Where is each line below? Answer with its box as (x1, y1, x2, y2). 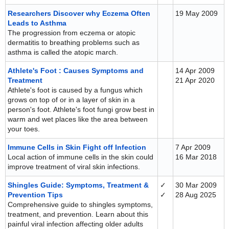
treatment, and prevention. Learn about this (8, 210, 148, 218)
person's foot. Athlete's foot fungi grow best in (8, 105, 154, 113)
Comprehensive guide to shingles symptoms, (8, 200, 153, 209)
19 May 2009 (175, 9, 218, 17)
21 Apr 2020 (175, 76, 215, 84)
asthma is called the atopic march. (8, 48, 118, 56)
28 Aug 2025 (175, 191, 216, 199)
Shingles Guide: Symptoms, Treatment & (8, 181, 149, 189)
